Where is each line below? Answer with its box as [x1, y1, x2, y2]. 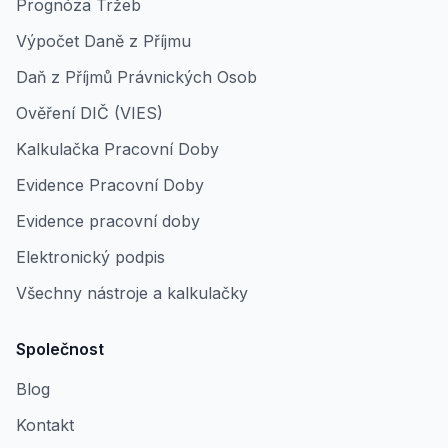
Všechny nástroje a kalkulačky [16, 283, 248, 303]
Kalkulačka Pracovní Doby [16, 139, 219, 159]
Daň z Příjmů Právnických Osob [16, 67, 257, 87]
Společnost [16, 339, 104, 359]
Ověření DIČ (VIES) [16, 103, 163, 123]
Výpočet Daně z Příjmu [16, 31, 191, 51]
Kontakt [16, 415, 74, 435]
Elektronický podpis [16, 247, 165, 267]
